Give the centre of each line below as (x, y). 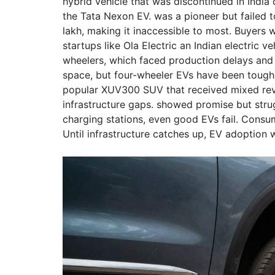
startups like (93, 45)
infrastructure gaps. (108, 104)
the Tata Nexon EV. (107, 16)
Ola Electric (150, 45)
